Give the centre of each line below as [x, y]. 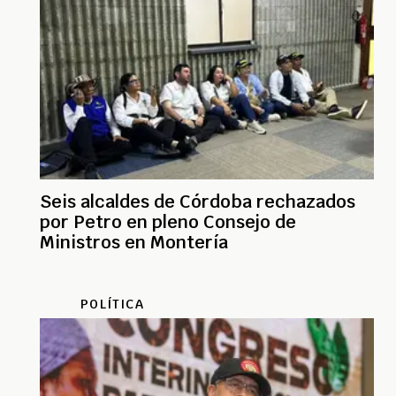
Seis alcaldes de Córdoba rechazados [198, 201]
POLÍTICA [112, 304]
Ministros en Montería [134, 242]
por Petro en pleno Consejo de [168, 221]
